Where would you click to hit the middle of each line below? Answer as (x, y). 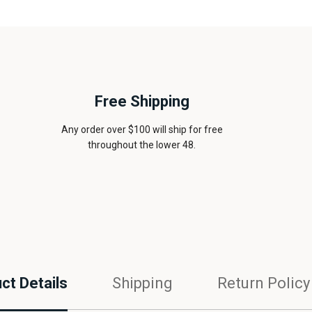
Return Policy (263, 283)
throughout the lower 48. (142, 145)
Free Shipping (142, 101)
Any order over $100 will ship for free (142, 130)
